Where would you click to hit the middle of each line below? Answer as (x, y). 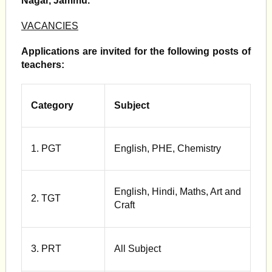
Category (52, 105)
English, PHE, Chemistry (167, 148)
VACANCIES (49, 26)
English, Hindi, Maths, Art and (177, 192)
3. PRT (46, 249)
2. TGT (46, 198)
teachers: (42, 65)
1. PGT (46, 148)
